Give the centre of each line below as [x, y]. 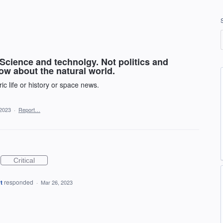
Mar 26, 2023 [56, 182]
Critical [24, 160]
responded [19, 182]
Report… [29, 110]
